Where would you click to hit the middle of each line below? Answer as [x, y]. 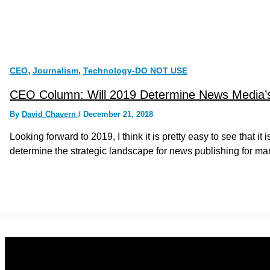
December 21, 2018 [118, 115]
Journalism [55, 70]
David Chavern [50, 115]
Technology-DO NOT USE [135, 70]
